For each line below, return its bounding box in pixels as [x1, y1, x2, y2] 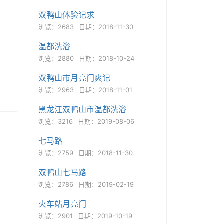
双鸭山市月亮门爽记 [38, 73, 110, 83]
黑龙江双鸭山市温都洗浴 [38, 104, 126, 114]
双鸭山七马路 [38, 167, 86, 177]
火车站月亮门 [38, 199, 86, 209]
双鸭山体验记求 [38, 10, 94, 20]
